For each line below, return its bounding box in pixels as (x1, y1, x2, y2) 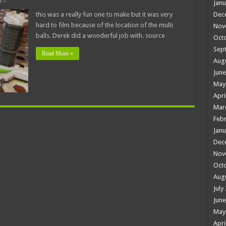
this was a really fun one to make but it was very (35, 10, 173, 18)
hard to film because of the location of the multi (35, 21, 173, 29)
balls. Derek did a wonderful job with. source (35, 31, 165, 39)
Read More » (41, 49, 73, 57)
